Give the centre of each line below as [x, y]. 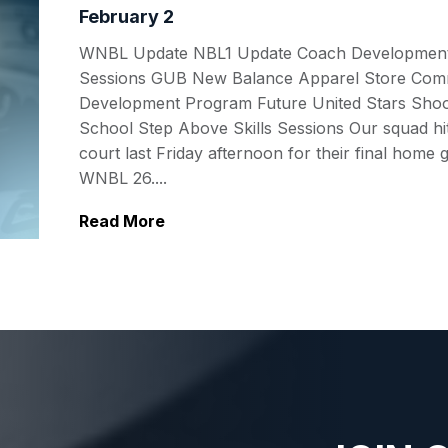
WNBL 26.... [123, 177]
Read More [122, 220]
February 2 [126, 16]
